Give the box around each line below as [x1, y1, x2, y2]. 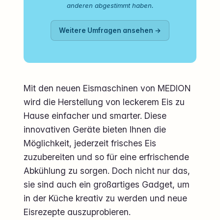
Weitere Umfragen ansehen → [59, 27, 161, 35]
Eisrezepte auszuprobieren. [24, 207, 131, 218]
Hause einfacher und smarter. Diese [24, 110, 166, 121]
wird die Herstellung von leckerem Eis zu [24, 97, 185, 108]
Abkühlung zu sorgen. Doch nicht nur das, [24, 165, 190, 176]
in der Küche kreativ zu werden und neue [24, 193, 187, 204]
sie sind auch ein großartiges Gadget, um [24, 179, 190, 190]
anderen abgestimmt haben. [66, 1, 154, 10]
